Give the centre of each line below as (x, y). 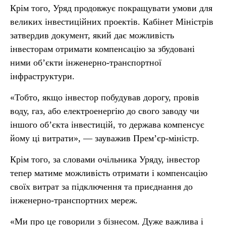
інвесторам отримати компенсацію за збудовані (102, 49)
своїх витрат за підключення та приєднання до (101, 187)
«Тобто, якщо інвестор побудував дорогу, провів (105, 97)
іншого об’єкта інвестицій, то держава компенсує (107, 125)
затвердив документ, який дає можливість (92, 35)
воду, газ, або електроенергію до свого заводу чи (105, 111)
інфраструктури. (42, 76)
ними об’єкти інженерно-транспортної (86, 63)
